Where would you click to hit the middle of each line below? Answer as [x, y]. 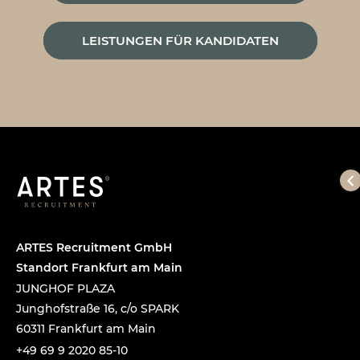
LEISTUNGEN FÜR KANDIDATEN [180, 41]
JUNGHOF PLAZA [65, 288]
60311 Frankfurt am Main [86, 328]
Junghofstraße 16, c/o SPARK [98, 308]
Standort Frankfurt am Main [99, 267]
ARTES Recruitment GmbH [94, 247]
